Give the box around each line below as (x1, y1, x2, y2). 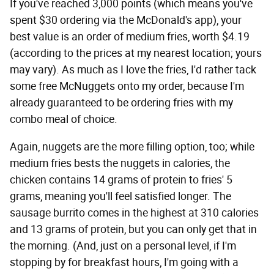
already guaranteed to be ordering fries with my (10, 95, 233, 109)
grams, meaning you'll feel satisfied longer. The (10, 189, 231, 203)
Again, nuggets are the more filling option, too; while (10, 139, 254, 154)
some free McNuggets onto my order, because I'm (10, 79, 244, 93)
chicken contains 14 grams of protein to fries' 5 (10, 172, 232, 187)
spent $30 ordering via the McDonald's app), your (10, 13, 242, 27)
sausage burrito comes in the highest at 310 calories (10, 206, 259, 220)
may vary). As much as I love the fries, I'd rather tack (10, 62, 256, 76)
